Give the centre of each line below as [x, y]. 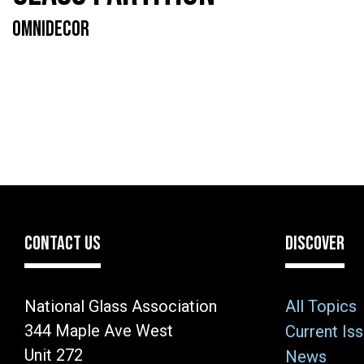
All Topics [321, 306]
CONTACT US [63, 243]
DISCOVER [315, 243]
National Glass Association [121, 306]
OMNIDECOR [51, 29]
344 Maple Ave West [99, 330]
